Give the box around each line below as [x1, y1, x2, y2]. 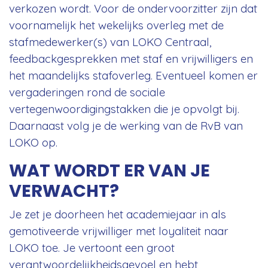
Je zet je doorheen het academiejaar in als [9, 206, 226, 221]
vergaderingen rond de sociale [9, 84, 165, 99]
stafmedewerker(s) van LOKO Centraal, [9, 34, 212, 49]
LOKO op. [9, 135, 57, 150]
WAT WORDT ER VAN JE [9, 158, 210, 182]
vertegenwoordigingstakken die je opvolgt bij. [9, 101, 239, 116]
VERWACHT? [9, 178, 119, 203]
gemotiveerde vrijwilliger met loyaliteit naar [9, 223, 229, 238]
